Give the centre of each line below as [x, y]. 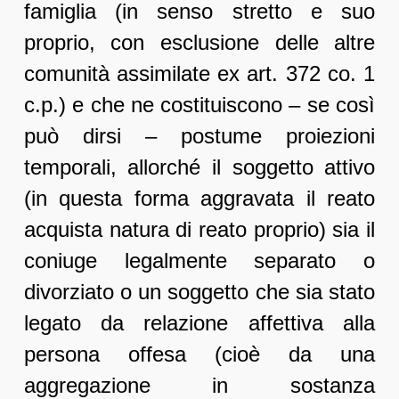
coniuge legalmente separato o [199, 261]
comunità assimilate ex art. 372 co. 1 [199, 74]
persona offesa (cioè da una [199, 354]
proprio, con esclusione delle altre [199, 43]
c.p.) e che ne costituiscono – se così [199, 105]
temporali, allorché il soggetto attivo [199, 167]
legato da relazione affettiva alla [199, 323]
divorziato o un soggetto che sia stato [199, 292]
